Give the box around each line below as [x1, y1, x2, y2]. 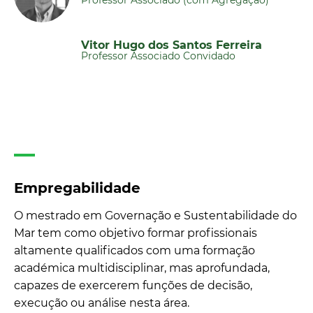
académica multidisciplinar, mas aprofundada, [14, 261, 270, 275]
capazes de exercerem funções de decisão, [14, 279, 252, 292]
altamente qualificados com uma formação [14, 244, 255, 257]
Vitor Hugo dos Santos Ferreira [81, 38, 262, 52]
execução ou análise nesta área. [14, 296, 189, 310]
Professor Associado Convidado [81, 50, 235, 62]
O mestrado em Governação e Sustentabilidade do [14, 209, 297, 222]
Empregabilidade [14, 180, 140, 196]
